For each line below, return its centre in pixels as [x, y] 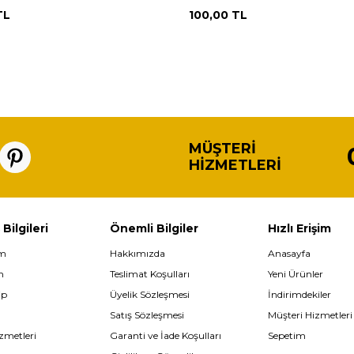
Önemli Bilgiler [154, 228]
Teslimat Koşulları [150, 273]
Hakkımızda [137, 253]
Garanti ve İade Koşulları [166, 335]
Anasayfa [289, 253]
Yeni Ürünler [296, 273]
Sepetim [287, 335]
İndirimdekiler [299, 294]
